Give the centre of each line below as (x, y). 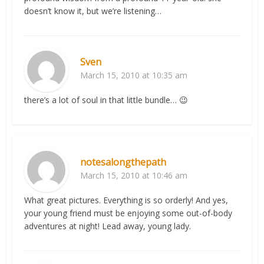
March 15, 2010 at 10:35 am (134, 75)
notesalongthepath (123, 162)
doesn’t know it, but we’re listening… (93, 11)
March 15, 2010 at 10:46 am (134, 176)
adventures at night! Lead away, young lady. (108, 226)
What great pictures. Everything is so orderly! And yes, (126, 200)
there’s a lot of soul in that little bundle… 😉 (106, 100)
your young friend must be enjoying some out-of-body (128, 213)
